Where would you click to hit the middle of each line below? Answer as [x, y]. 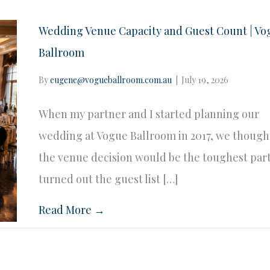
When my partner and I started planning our [149, 114]
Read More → [72, 210]
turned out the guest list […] [108, 179]
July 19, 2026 [205, 80]
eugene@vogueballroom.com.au [111, 80]
